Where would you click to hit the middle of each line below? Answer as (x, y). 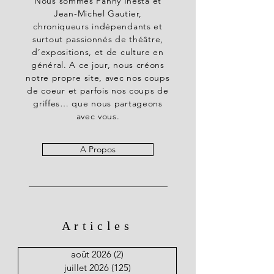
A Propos (98, 149)
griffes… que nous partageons (98, 103)
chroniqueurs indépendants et (98, 26)
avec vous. (98, 116)
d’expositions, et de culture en (98, 52)
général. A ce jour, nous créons (98, 65)
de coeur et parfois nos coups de (98, 90)
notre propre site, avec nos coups (98, 77)
